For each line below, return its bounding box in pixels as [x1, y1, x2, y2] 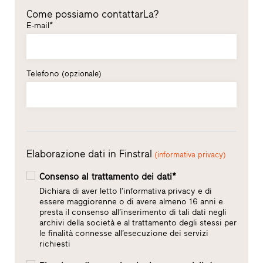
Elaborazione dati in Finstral [26, 148, 152, 160]
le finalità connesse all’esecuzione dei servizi [39, 228, 208, 239]
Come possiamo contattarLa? [26, 8, 159, 20]
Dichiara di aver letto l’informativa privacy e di [39, 186, 212, 197]
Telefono [26, 68, 62, 79]
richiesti [39, 239, 70, 249]
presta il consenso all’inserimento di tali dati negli [39, 207, 227, 218]
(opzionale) [61, 69, 102, 78]
